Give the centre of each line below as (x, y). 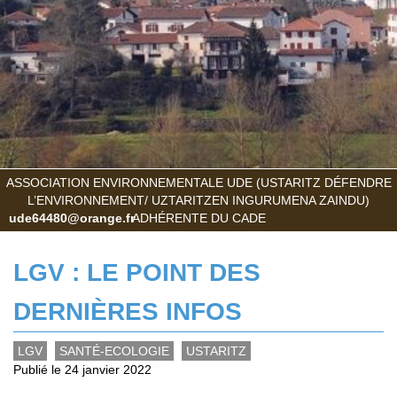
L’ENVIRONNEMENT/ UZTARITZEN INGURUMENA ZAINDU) (198, 200)
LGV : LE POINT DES (137, 272)
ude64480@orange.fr (72, 218)
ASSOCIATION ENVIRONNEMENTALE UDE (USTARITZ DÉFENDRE (198, 182)
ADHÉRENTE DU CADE (198, 218)
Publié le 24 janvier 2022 (82, 369)
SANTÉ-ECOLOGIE (114, 350)
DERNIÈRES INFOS (128, 311)
